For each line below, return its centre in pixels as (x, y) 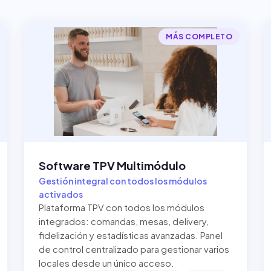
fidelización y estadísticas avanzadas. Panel (131, 235)
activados (61, 194)
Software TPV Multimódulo (112, 165)
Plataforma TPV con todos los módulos (122, 207)
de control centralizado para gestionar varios (134, 249)
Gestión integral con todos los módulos (123, 181)
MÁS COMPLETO (199, 37)
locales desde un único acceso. (106, 263)
